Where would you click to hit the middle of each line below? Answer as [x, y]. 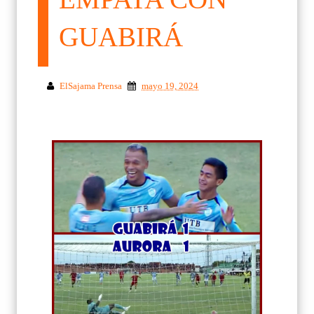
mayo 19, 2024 [170, 86]
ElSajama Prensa [91, 86]
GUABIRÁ [121, 36]
